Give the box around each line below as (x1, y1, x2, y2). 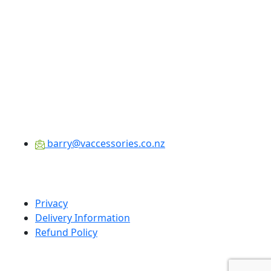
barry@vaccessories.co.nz (45, 137, 165, 150)
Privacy (35, 197, 68, 210)
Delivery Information (35, 211, 130, 224)
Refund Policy (35, 226, 97, 239)
